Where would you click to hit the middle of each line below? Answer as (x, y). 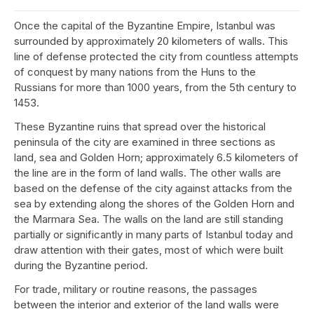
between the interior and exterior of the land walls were (146, 305)
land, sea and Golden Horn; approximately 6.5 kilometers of (156, 157)
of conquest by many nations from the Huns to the (135, 72)
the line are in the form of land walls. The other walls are (148, 173)
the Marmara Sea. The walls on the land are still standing (149, 219)
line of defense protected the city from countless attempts (156, 56)
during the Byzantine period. (81, 265)
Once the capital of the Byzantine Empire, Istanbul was (145, 26)
